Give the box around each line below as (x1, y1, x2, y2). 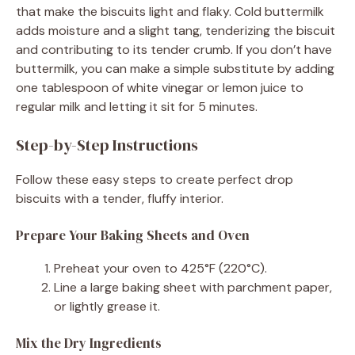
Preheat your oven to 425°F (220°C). (54, 259, 267, 277)
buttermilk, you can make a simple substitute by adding (16, 59, 334, 77)
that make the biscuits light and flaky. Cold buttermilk (16, 2, 324, 20)
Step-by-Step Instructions (16, 133, 198, 156)
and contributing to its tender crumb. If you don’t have (16, 40, 332, 58)
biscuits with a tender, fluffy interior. (16, 189, 223, 207)
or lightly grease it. (54, 297, 160, 315)
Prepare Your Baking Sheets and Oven (16, 225, 250, 245)
